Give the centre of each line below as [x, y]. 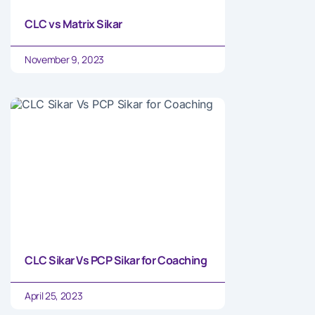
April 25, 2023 [54, 295]
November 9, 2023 [64, 59]
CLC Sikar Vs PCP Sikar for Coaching [116, 260]
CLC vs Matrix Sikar [73, 24]
